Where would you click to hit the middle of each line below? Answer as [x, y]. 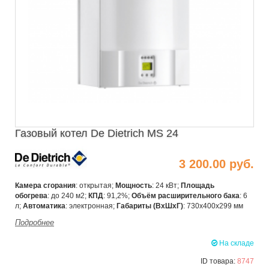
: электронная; [91, 206]
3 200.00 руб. [216, 164]
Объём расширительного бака [186, 195]
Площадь [198, 185]
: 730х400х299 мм [213, 206]
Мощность [134, 185]
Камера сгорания [45, 185]
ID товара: [219, 261]
